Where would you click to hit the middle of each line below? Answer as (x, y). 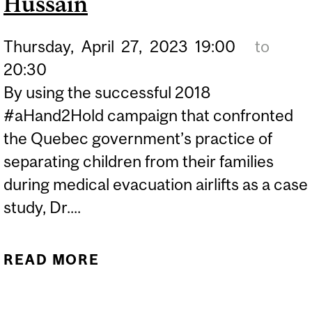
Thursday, (39, 46)
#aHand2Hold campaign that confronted (148, 115)
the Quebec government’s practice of (138, 138)
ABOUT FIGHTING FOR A (206, 260)
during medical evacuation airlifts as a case (156, 184)
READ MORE (52, 260)
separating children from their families (139, 161)
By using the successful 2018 (107, 92)
